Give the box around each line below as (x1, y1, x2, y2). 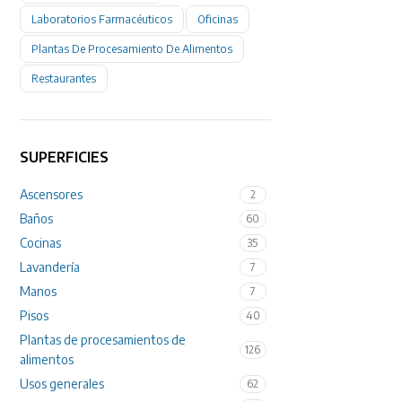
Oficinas (197, 13, 239, 27)
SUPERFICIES (20, 148, 109, 167)
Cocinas (20, 235, 62, 251)
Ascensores (20, 187, 83, 203)
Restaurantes (31, 72, 97, 86)
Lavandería (20, 259, 81, 275)
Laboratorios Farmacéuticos (31, 13, 173, 27)
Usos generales (20, 376, 105, 392)
